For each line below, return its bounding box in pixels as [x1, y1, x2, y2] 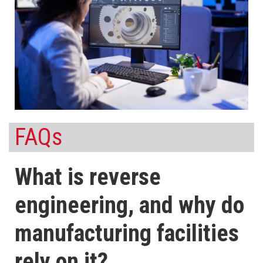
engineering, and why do [15, 191, 244, 220]
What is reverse [15, 163, 161, 191]
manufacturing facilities [15, 220, 239, 248]
